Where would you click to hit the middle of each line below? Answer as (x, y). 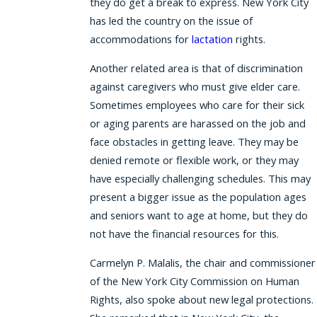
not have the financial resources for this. (184, 233)
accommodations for (139, 39)
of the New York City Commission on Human (194, 281)
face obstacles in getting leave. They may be (194, 141)
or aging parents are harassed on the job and (197, 123)
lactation (211, 39)
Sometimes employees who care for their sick (197, 104)
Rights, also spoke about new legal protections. (201, 299)
